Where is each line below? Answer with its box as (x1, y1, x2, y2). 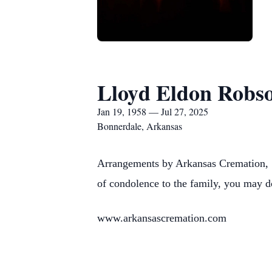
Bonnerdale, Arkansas (97, 120, 182, 132)
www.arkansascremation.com (97, 212, 226, 224)
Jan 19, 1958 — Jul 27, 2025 (97, 105, 208, 118)
